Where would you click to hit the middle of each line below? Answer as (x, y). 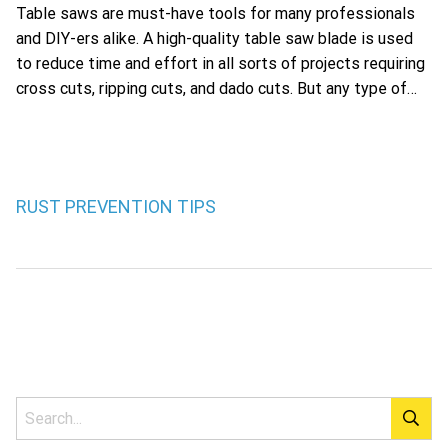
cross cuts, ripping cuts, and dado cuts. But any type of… (216, 89)
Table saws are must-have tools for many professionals (215, 14)
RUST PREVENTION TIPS (116, 207)
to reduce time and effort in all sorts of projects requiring (220, 64)
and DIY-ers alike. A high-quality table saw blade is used (214, 39)
